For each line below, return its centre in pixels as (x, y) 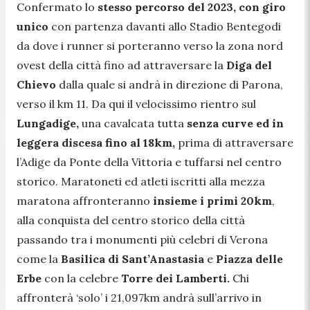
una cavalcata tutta (134, 123)
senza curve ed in (235, 123)
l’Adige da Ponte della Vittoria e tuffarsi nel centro (149, 162)
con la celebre (81, 278)
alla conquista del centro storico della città (131, 220)
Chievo (36, 84)
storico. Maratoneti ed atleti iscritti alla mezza (141, 181)
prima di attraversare (236, 142)
